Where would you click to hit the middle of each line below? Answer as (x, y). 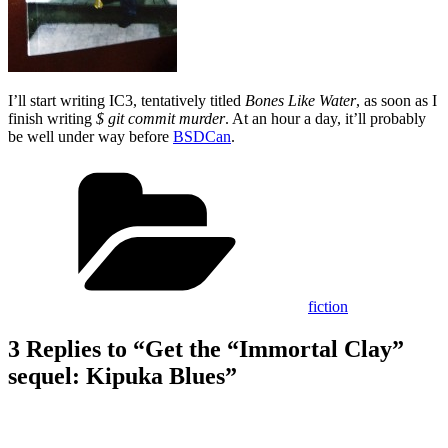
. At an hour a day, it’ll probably (325, 118)
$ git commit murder (160, 118)
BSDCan (202, 136)
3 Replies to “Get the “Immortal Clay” (206, 348)
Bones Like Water (300, 100)
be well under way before (90, 136)
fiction (328, 306)
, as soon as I (396, 100)
